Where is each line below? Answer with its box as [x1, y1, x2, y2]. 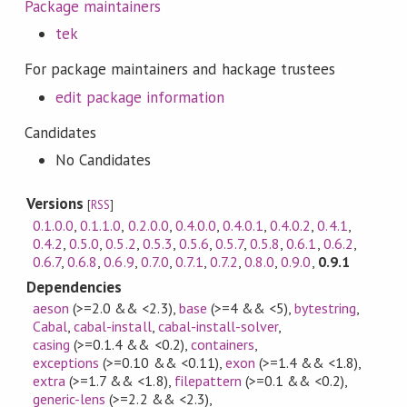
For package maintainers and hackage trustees [24, 59, 335, 80]
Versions [25, 193, 88, 213]
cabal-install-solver [157, 316, 279, 335]
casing [33, 334, 71, 353]
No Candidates [55, 150, 152, 171]
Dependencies [25, 277, 123, 298]
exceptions [33, 352, 100, 372]
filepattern [174, 371, 242, 390]
